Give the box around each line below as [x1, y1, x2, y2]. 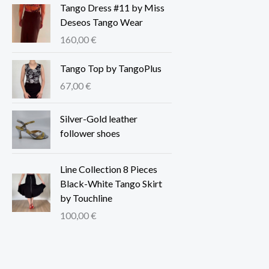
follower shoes [60, 127, 120, 139]
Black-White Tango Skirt [60, 178, 162, 190]
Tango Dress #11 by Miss [60, 1, 165, 13]
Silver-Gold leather [60, 113, 138, 125]
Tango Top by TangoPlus [60, 62, 162, 74]
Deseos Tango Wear [60, 16, 143, 28]
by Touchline [60, 192, 112, 204]
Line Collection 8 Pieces [60, 163, 157, 175]
